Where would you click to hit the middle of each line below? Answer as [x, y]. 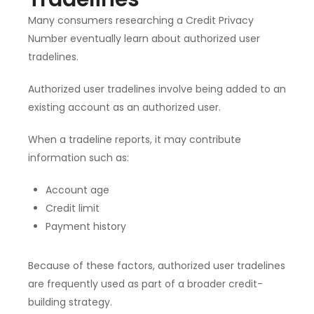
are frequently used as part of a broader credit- [145, 284]
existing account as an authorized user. [124, 108]
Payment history [86, 227]
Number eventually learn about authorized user [144, 39]
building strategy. [70, 302]
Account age [77, 190]
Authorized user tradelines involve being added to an [157, 89]
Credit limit [73, 209]
